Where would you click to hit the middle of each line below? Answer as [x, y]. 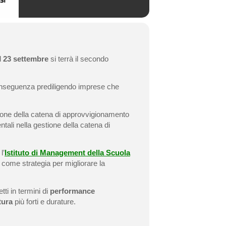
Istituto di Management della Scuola [67, 153]
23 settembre [27, 59]
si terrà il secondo [79, 59]
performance [72, 191]
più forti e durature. [44, 202]
